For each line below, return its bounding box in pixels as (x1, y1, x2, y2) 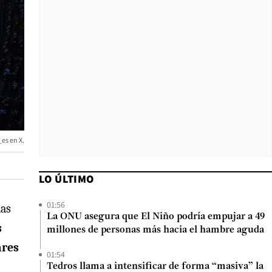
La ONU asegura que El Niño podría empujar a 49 (47, 212, 265, 222)
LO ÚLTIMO (39, 172, 94, 186)
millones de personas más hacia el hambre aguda (47, 225, 264, 235)
